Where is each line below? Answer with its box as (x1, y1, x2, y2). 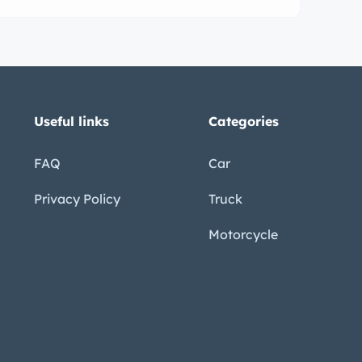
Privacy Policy (33, 191, 120, 208)
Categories (208, 113, 280, 130)
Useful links (33, 113, 109, 130)
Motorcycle (208, 226, 279, 243)
